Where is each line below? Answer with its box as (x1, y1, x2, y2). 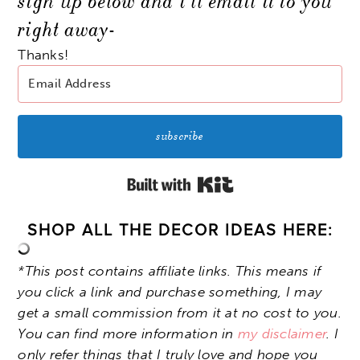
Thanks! (18, 46, 69, 63)
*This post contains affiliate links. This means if (18, 263, 321, 280)
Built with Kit (233, 172, 317, 189)
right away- (18, 17, 115, 42)
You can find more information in (18, 325, 238, 342)
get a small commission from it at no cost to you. (18, 305, 342, 321)
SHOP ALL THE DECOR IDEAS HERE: (27, 221, 333, 241)
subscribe (156, 128, 204, 144)
